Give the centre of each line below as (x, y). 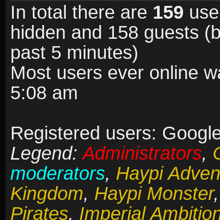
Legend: (46, 153)
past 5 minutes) (74, 53)
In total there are (82, 13)
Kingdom (47, 194)
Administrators (142, 153)
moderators (58, 174)
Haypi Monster (154, 194)
